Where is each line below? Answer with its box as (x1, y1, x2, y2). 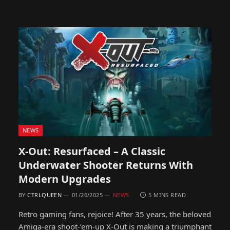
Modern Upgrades (18, 171, 111, 186)
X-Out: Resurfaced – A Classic (18, 144, 165, 158)
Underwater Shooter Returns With (18, 158, 193, 172)
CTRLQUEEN (27, 190, 62, 199)
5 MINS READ (148, 190, 186, 199)
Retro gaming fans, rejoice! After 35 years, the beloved (18, 208, 211, 219)
